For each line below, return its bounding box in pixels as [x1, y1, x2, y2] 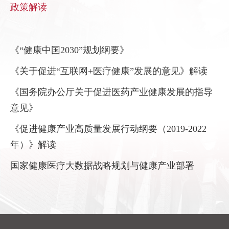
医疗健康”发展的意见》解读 [93, 66, 208, 77]
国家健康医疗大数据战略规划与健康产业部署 [10, 161, 194, 171]
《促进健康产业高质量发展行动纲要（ [10, 124, 167, 134]
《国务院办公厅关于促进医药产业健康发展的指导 [10, 87, 213, 98]
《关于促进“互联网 [10, 66, 88, 77]
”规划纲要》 [79, 45, 129, 56]
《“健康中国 [10, 45, 60, 56]
